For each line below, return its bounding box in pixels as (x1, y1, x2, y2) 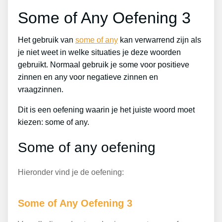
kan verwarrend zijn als (118, 35, 201, 44)
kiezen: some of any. (18, 117, 89, 126)
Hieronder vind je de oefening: (18, 168, 124, 177)
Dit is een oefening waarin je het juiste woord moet (18, 105, 195, 114)
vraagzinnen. (18, 85, 63, 94)
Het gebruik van (18, 35, 75, 44)
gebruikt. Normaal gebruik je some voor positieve (18, 60, 189, 69)
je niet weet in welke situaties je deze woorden (18, 48, 181, 56)
